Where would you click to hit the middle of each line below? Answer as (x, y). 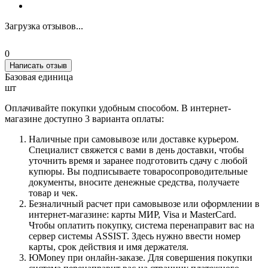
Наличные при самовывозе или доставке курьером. (134, 139)
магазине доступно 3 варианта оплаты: (84, 118)
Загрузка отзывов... (44, 26)
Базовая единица (39, 77)
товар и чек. (53, 193)
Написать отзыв (38, 65)
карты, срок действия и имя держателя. (109, 246)
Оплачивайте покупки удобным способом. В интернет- (118, 108)
